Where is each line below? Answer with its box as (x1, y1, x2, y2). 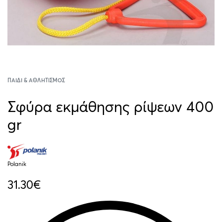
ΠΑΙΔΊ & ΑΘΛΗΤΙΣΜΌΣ (7, 78, 65, 83)
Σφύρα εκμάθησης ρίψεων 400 (7, 98, 214, 116)
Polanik (7, 161, 26, 167)
